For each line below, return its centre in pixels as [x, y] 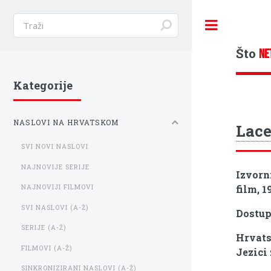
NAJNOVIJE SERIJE [56, 167]
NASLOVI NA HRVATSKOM [66, 123]
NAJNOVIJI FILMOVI [58, 187]
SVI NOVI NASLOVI [55, 147]
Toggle [244, 25]
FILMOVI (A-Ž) [47, 248]
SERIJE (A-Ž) [44, 228]
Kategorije [43, 86]
